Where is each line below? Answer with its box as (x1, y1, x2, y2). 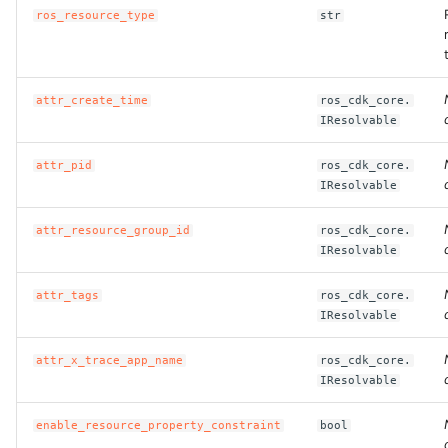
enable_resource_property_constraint (36, 419, 282, 432)
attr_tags (36, 289, 100, 302)
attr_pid (36, 159, 93, 172)
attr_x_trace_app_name (36, 354, 184, 367)
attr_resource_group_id (36, 224, 191, 237)
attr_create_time (36, 94, 149, 107)
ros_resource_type (36, 9, 156, 22)
